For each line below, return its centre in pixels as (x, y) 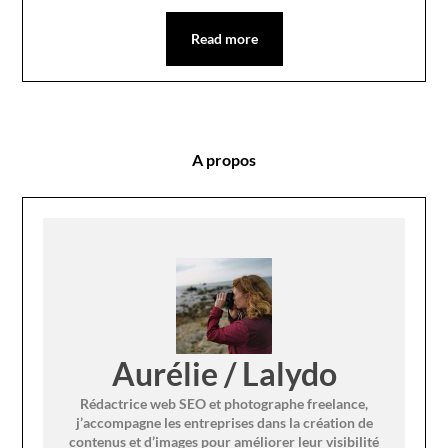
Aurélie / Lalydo (224, 373)
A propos (224, 159)
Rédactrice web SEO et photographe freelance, (224, 403)
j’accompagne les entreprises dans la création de (224, 422)
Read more (224, 38)
